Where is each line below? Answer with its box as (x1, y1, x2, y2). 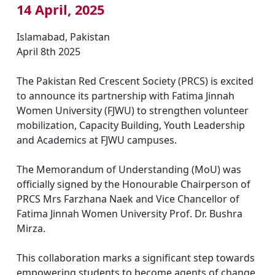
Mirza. (16, 222, 45, 236)
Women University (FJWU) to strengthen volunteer (16, 104, 249, 118)
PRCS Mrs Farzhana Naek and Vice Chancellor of (16, 192, 239, 206)
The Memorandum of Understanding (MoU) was (16, 163, 241, 177)
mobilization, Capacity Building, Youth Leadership (16, 118, 245, 133)
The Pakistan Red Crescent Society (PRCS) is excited (16, 74, 254, 88)
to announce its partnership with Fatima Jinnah (16, 89, 234, 103)
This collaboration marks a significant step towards (16, 251, 255, 265)
